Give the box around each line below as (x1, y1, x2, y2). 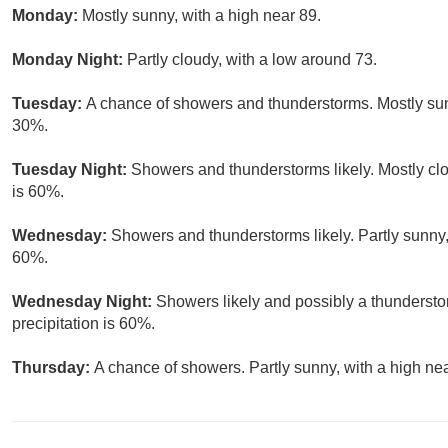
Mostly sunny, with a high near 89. (82, 7, 321, 25)
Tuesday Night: (12, 161, 131, 179)
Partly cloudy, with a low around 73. (127, 51, 377, 69)
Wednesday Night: (12, 293, 156, 311)
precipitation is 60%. (12, 315, 155, 333)
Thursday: (12, 359, 94, 377)
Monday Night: (12, 51, 127, 69)
